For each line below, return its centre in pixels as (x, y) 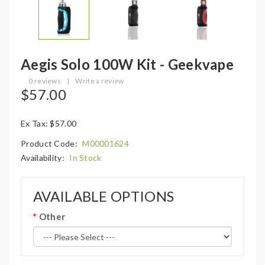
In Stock (85, 158)
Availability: (44, 158)
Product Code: (50, 143)
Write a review (100, 81)
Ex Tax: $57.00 (49, 123)
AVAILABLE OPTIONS (104, 196)
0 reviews (45, 81)
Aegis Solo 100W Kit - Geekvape (127, 64)
